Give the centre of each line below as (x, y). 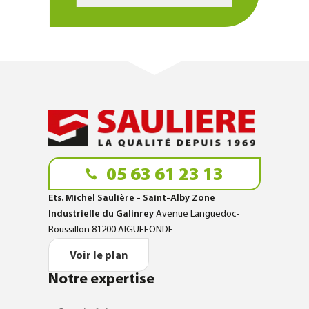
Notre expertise (101, 280)
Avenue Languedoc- (197, 215)
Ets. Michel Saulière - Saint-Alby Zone (131, 199)
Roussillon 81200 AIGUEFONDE (110, 230)
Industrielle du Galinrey (102, 215)
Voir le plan (98, 256)
